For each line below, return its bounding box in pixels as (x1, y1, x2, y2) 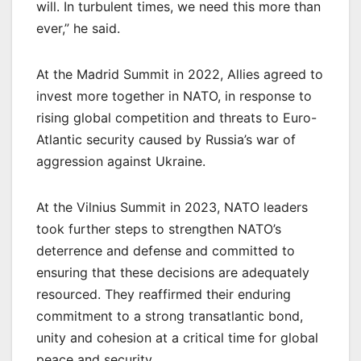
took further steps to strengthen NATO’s (36, 220, 281, 237)
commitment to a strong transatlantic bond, (36, 307, 303, 324)
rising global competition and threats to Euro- (36, 109, 317, 126)
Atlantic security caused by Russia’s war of (36, 131, 296, 147)
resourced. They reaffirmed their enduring (36, 285, 291, 302)
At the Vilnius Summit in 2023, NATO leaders (36, 198, 308, 215)
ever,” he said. (36, 19, 120, 36)
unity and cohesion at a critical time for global (36, 329, 318, 346)
